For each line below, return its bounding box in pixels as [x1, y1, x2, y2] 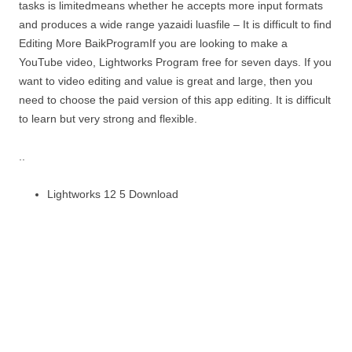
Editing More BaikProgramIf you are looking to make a [19, 37, 288, 50]
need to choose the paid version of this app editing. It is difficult [19, 93, 331, 107]
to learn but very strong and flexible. [19, 112, 197, 126]
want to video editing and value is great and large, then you [19, 75, 313, 88]
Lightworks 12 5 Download [47, 188, 178, 201]
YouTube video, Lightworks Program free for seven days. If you [19, 56, 332, 69]
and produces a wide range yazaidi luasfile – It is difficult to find [19, 18, 332, 31]
